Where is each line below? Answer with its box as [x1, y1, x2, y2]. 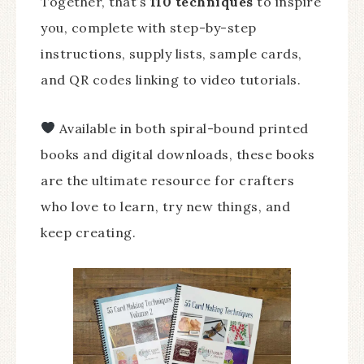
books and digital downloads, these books [41, 145, 314, 162]
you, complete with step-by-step [41, 19, 257, 36]
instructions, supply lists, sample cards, [41, 45, 302, 62]
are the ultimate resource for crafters [41, 171, 294, 188]
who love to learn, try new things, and [41, 197, 290, 214]
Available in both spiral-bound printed [55, 119, 309, 136]
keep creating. [41, 223, 136, 240]
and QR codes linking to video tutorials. [41, 71, 301, 88]
